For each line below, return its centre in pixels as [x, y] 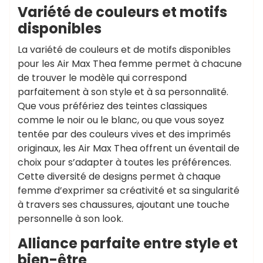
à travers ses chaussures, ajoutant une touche [124, 205]
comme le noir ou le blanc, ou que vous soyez [121, 120]
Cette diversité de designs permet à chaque [119, 176]
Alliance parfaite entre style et [128, 243]
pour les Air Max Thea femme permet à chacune [130, 64]
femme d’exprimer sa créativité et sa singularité [129, 190]
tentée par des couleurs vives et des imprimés [124, 134]
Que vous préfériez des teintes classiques [112, 106]
